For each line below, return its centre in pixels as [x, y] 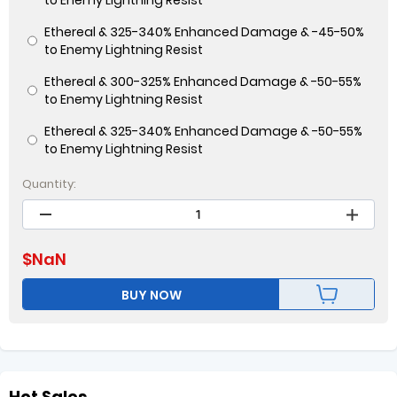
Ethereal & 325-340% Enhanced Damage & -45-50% [204, 32]
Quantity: [49, 184]
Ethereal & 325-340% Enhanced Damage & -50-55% [203, 131]
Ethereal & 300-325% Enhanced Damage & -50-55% [202, 82]
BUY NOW [151, 295]
